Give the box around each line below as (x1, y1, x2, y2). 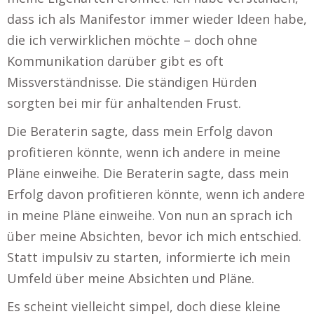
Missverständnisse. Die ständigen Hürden (7, 74, 257, 90)
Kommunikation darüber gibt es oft (7, 53, 224, 69)
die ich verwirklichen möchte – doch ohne (7, 32, 257, 48)
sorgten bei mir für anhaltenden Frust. (7, 95, 241, 111)
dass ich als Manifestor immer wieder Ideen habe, (7, 11, 307, 27)
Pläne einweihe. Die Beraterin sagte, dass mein (7, 165, 289, 182)
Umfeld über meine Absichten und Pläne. (7, 270, 254, 287)
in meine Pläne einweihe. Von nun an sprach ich (7, 207, 292, 224)
